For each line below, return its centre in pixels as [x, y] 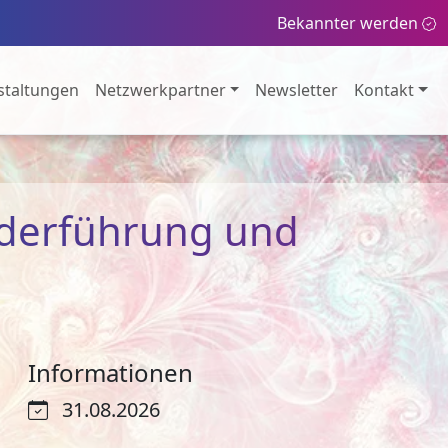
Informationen [110, 372]
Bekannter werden [347, 23]
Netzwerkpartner [160, 90]
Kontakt [384, 90]
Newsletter [297, 90]
